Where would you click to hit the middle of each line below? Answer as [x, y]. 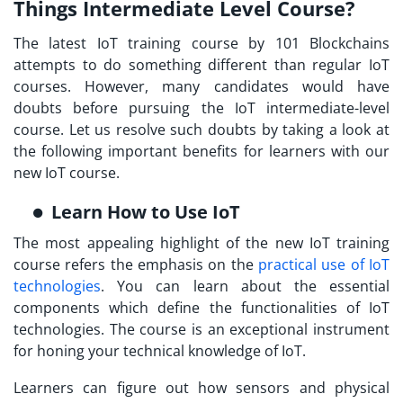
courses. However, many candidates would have [201, 87]
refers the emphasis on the [159, 265]
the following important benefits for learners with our [201, 152]
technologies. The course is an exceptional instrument [201, 330]
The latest [55, 44]
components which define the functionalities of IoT [201, 308]
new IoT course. [67, 173]
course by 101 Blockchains [286, 44]
